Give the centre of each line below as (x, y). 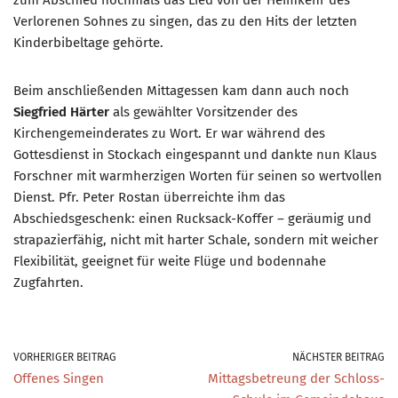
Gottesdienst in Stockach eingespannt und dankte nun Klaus (195, 155)
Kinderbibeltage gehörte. (88, 43)
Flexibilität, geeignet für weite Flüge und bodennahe (170, 262)
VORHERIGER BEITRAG (65, 358)
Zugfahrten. (48, 283)
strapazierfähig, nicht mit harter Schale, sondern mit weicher (196, 240)
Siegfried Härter (61, 112)
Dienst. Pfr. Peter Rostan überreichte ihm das (149, 198)
